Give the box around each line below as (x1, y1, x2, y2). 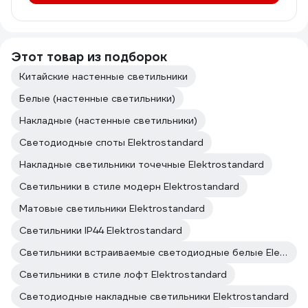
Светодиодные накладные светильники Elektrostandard (19, 290, 289, 302)
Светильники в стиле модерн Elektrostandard (19, 180, 239, 192)
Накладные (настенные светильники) (19, 114, 197, 126)
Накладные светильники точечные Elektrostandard (19, 158, 264, 170)
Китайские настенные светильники (19, 70, 188, 82)
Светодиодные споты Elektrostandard (19, 136, 203, 148)
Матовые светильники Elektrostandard (19, 202, 205, 214)
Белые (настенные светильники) (19, 92, 175, 104)
